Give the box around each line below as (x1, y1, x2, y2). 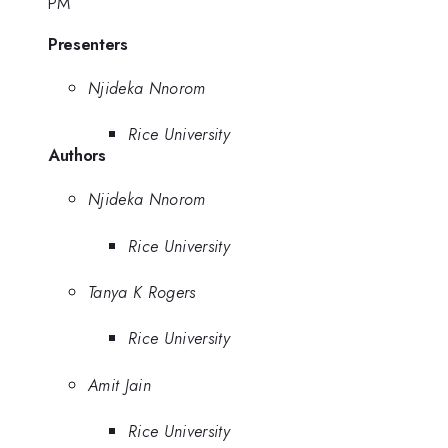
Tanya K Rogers (88, 279, 196, 304)
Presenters (48, 32, 128, 57)
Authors (48, 143, 106, 168)
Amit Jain (88, 372, 151, 397)
